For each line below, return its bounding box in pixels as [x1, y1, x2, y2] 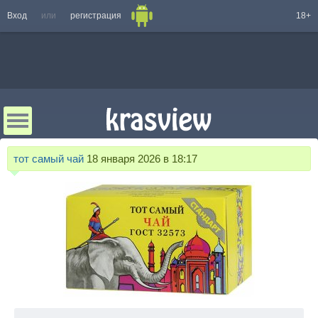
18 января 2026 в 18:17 [84, 153, 197, 165]
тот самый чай [13, 153, 84, 165]
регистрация [70, 11, 121, 21]
